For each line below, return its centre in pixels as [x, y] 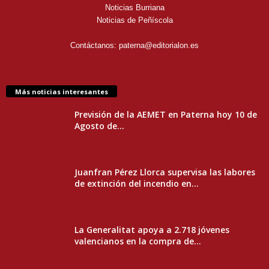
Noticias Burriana [134, 8]
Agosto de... [99, 126]
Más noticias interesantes [62, 92]
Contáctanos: [95, 46]
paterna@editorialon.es [159, 46]
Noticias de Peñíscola [134, 20]
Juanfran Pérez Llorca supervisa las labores [165, 172]
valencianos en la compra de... [138, 241]
